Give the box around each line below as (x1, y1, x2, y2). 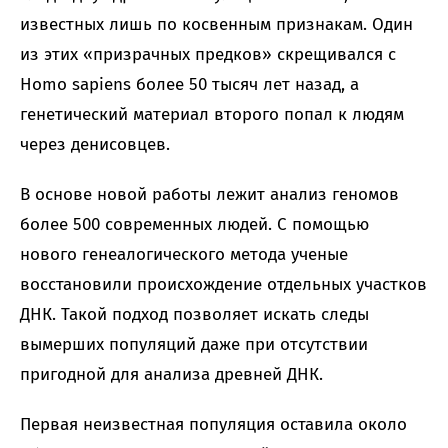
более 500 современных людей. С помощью (20, 214, 369, 236)
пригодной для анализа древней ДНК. (20, 364, 323, 386)
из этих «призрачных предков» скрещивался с (20, 44, 396, 66)
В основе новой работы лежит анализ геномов (20, 184, 399, 206)
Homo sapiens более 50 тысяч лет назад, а (20, 74, 359, 96)
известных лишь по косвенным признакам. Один (20, 14, 413, 36)
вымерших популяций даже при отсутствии (20, 334, 368, 356)
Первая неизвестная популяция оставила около (20, 414, 407, 436)
